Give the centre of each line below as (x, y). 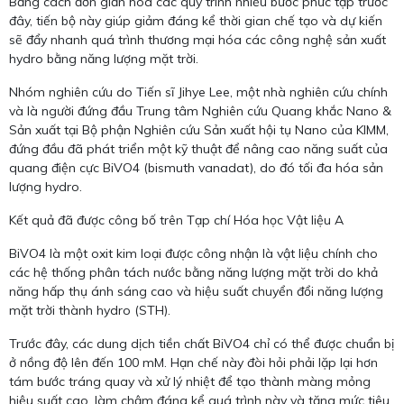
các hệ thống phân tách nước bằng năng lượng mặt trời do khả (193, 273)
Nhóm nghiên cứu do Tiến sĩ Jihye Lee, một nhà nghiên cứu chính (198, 92)
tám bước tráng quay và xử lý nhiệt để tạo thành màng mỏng (190, 382)
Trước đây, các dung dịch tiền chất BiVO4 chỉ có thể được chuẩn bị (202, 344)
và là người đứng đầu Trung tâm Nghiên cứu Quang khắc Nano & (200, 111)
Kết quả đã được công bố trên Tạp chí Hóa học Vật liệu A (176, 220)
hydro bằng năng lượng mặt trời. (104, 59)
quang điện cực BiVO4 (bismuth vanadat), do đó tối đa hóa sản (196, 168)
